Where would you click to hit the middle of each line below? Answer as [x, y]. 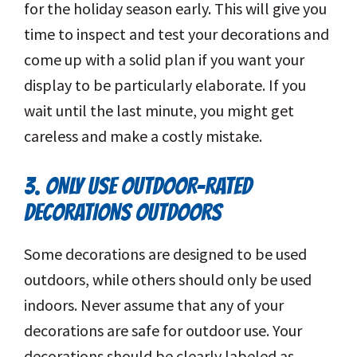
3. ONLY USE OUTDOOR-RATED [138, 186]
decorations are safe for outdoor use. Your [163, 331]
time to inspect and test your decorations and [177, 34]
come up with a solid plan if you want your [164, 60]
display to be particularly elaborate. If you [165, 85]
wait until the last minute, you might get [159, 111]
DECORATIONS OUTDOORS [123, 213]
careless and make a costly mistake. [143, 136]
